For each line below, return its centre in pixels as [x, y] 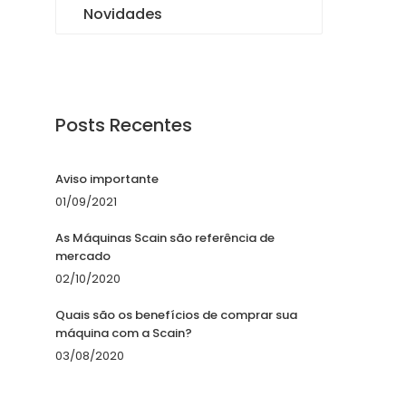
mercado [83, 256]
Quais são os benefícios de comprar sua [176, 315]
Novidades [123, 14]
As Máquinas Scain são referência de [165, 238]
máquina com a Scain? [124, 333]
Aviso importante [107, 179]
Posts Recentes [124, 125]
